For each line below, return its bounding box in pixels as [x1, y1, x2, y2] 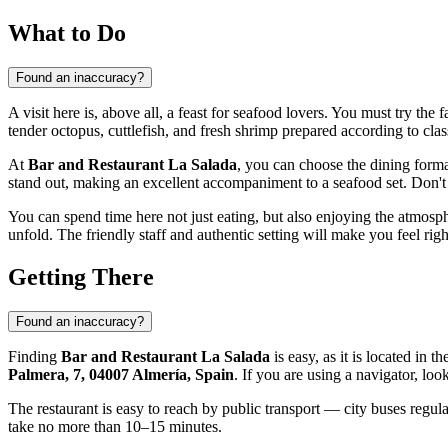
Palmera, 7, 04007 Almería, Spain [8, 365, 234, 383]
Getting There [8, 263, 154, 290]
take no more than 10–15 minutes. [8, 417, 222, 435]
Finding [8, 347, 61, 365]
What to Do [8, 19, 126, 46]
